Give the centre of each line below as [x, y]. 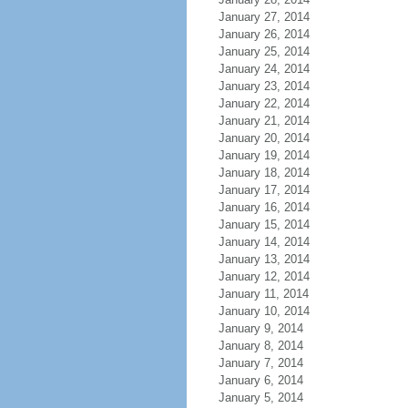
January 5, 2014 [260, 398]
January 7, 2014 [260, 363]
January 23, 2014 [264, 86]
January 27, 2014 [264, 17]
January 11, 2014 [263, 294]
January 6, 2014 [260, 380]
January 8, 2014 [260, 346]
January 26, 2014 [264, 34]
